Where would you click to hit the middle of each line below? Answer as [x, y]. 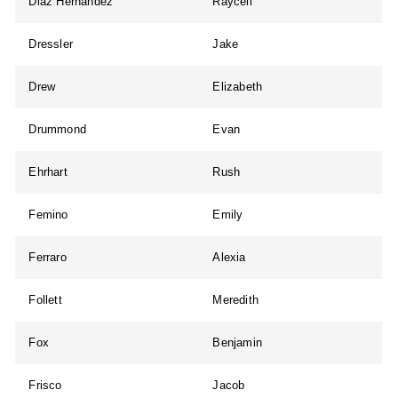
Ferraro [48, 258]
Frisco [45, 386]
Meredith [236, 300]
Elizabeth [238, 87]
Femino [48, 215]
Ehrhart [48, 172]
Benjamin [238, 343]
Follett [45, 300]
